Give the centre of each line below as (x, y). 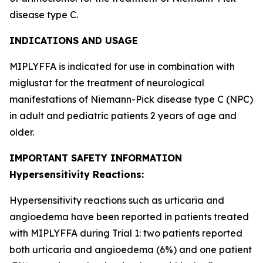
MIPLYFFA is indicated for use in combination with (122, 66)
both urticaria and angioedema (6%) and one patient (131, 249)
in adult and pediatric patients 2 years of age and (123, 116)
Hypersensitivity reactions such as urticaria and (117, 200)
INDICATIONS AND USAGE (74, 41)
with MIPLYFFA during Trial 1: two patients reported (126, 233)
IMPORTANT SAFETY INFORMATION (96, 158)
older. (22, 132)
